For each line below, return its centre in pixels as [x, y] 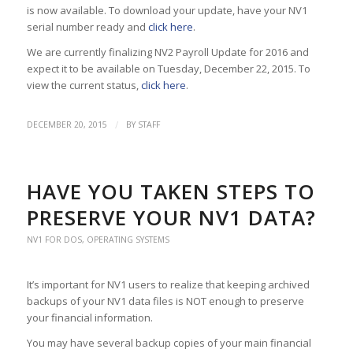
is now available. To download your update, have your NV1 [167, 10]
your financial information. [89, 317]
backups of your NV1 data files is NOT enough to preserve [165, 301]
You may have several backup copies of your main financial [169, 342]
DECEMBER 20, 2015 [67, 124]
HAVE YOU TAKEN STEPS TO [171, 191]
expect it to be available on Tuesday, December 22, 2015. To [168, 68]
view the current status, [84, 85]
